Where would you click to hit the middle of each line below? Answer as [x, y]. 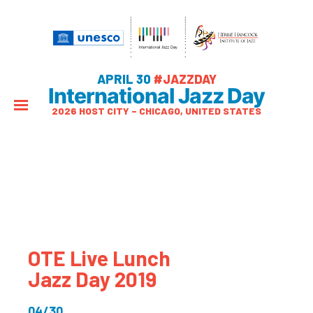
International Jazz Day [156, 96]
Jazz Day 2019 [92, 279]
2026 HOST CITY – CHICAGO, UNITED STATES [156, 111]
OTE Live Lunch [99, 258]
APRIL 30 [125, 79]
